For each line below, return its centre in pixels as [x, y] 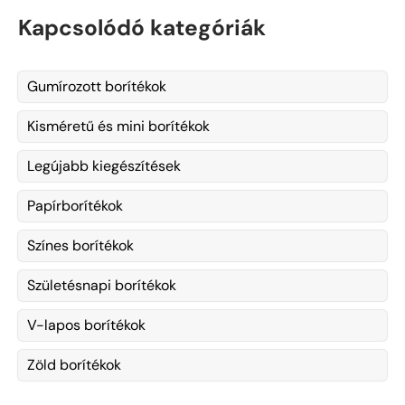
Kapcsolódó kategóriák [142, 28]
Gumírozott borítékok [97, 86]
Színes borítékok [80, 245]
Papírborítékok [75, 205]
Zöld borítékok [74, 364]
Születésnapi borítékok [102, 285]
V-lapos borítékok [86, 325]
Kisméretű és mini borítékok [118, 126]
